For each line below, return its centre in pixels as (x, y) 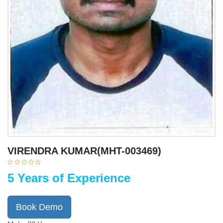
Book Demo (39, 207)
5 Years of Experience (69, 178)
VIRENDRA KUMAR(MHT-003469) (84, 151)
